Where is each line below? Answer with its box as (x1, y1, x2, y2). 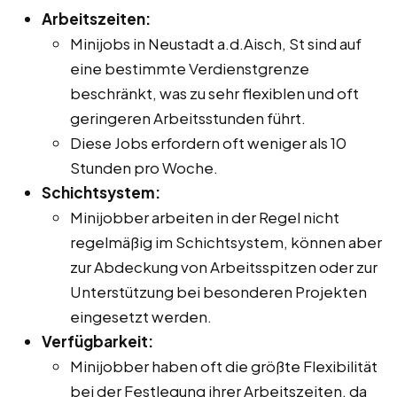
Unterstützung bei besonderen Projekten (70, 281, 367, 301)
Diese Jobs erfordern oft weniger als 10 (70, 132, 346, 152)
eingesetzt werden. (70, 306, 212, 326)
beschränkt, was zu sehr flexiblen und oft (70, 82, 359, 103)
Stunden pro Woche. (70, 157, 218, 177)
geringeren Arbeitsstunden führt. (70, 107, 306, 128)
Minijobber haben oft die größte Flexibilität (70, 355, 378, 376)
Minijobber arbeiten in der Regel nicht (70, 206, 339, 227)
